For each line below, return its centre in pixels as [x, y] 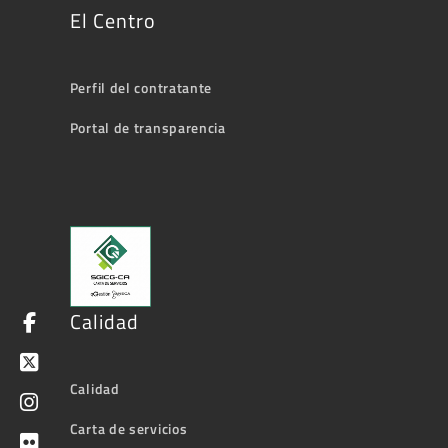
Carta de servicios [128, 429]
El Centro [112, 21]
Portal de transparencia [147, 128]
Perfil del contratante [141, 88]
